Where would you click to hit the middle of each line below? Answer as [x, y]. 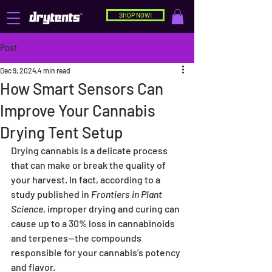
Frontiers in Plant [127, 194]
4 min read [54, 71]
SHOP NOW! [135, 15]
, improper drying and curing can [112, 209]
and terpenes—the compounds [77, 238]
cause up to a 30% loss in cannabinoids [94, 223]
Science [27, 209]
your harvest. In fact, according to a [87, 180]
